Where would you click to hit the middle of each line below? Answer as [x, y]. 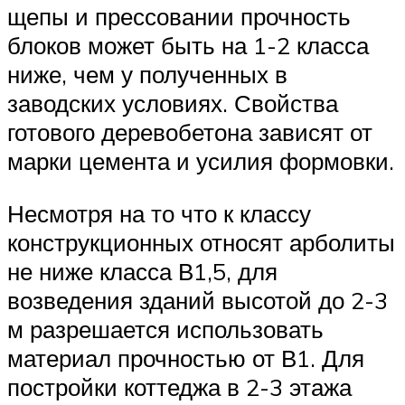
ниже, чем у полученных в [147, 75]
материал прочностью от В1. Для [186, 358]
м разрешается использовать [165, 329]
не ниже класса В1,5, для [142, 271]
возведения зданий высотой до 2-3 [198, 300]
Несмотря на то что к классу [159, 213]
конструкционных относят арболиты [201, 242]
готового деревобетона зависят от [190, 132]
